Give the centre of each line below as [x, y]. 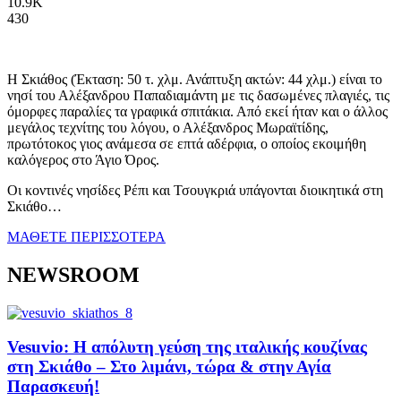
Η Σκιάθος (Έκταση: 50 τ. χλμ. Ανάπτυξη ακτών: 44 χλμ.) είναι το [195, 79]
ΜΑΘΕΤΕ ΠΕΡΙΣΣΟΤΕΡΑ [86, 236]
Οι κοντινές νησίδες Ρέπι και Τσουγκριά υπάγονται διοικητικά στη [195, 190]
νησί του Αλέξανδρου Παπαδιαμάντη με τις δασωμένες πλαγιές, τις [198, 95]
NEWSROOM [73, 274]
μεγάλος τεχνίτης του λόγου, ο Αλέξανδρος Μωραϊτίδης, [168, 127]
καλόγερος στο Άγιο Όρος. [83, 159]
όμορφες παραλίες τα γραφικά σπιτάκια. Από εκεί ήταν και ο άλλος [197, 111]
